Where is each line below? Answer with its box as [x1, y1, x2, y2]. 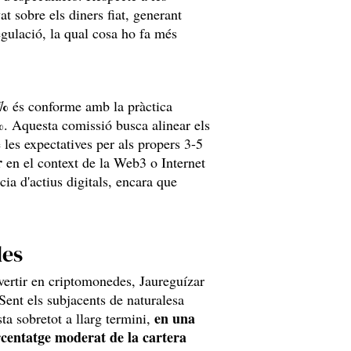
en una [154, 308, 195, 328]
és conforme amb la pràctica [9, 96, 172, 115]
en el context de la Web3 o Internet [2, 153, 205, 172]
